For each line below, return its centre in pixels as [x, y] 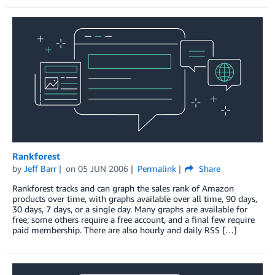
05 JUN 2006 [103, 168]
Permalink [157, 168]
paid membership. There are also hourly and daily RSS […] [125, 230]
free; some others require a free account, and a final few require [134, 219]
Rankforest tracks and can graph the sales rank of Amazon [123, 188]
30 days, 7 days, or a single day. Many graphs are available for [130, 209]
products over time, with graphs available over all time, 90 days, [135, 198]
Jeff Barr [40, 168]
